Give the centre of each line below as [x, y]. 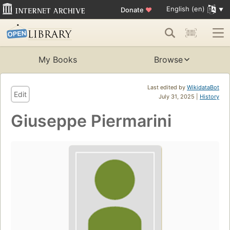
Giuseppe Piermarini [91, 121]
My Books [57, 60]
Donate [133, 9]
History [209, 97]
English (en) [185, 9]
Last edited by [167, 88]
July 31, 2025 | [179, 97]
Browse [168, 60]
